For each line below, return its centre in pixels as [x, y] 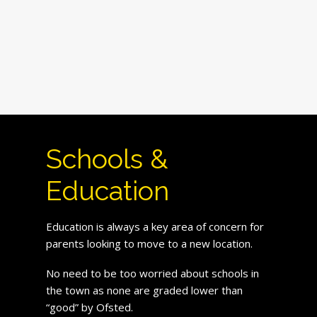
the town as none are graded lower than [144, 290]
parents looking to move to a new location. [149, 243]
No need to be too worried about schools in [152, 273]
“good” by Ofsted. [89, 307]
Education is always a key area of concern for [155, 226]
